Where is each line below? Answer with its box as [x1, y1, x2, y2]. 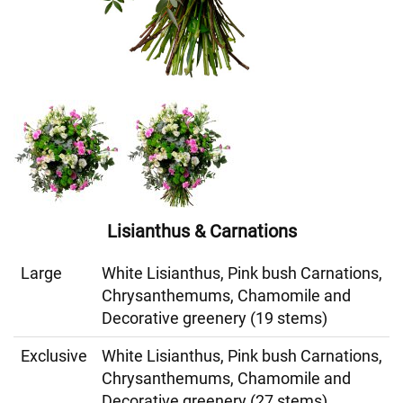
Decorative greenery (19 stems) [102, 309, 327, 327]
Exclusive [21, 346, 87, 365]
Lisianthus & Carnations [106, 220, 297, 242]
